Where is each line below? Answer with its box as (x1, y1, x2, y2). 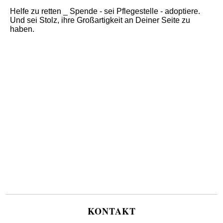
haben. (10, 24, 34, 33)
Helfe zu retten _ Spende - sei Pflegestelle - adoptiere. (10, 6, 200, 15)
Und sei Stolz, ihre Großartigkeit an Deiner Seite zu (10, 15, 190, 24)
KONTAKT (87, 204, 136, 218)
